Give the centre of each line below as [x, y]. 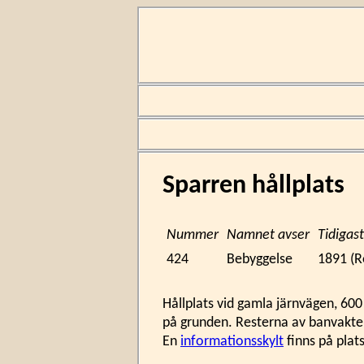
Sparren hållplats [253, 186]
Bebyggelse [260, 260]
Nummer [193, 235]
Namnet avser [268, 235]
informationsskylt [232, 342]
